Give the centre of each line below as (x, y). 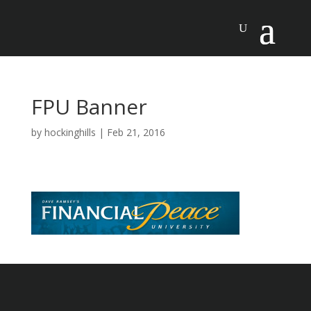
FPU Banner (89, 107)
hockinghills (70, 132)
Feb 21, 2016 (136, 132)
